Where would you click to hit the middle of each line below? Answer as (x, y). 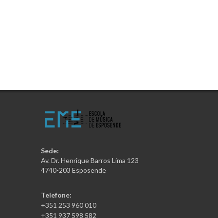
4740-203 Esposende (73, 170)
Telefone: (56, 195)
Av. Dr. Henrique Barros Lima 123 (90, 160)
